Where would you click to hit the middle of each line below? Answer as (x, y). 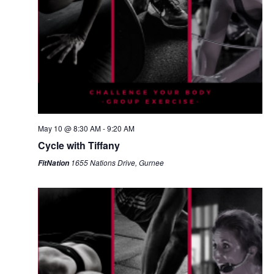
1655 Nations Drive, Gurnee (117, 162)
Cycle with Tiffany (79, 145)
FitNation (54, 163)
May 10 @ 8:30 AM (69, 128)
